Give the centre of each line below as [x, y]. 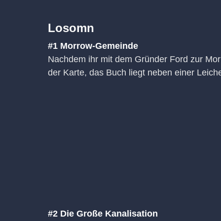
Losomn [71, 28]
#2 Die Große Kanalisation [103, 214]
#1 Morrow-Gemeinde [93, 46]
